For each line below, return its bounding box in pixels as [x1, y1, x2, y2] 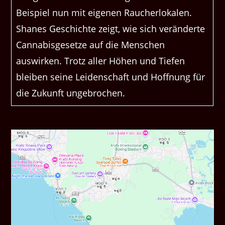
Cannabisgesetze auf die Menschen [16, 39, 165, 51]
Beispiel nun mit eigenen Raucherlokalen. [16, 7, 192, 19]
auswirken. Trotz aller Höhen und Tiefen [16, 55, 185, 67]
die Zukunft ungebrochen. [16, 87, 126, 99]
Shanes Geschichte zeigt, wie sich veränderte [16, 23, 205, 35]
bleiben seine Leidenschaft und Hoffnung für [16, 71, 205, 83]
